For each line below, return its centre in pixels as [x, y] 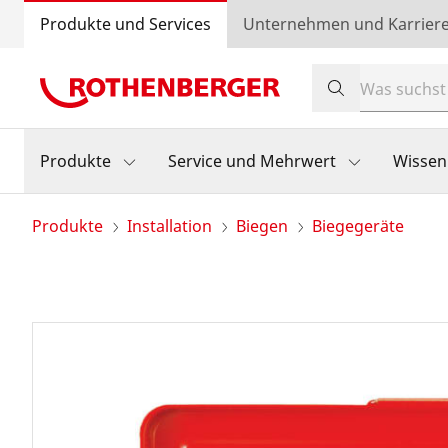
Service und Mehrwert [252, 161]
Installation [169, 226]
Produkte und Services [125, 24]
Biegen [262, 226]
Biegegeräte [358, 226]
